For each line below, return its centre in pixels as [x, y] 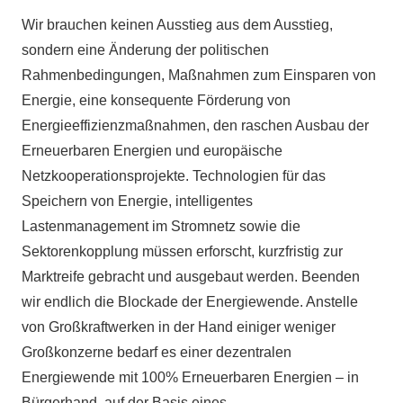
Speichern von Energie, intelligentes [137, 201]
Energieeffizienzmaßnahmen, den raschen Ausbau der [195, 125]
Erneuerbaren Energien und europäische [152, 150]
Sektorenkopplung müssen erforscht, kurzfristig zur [182, 251]
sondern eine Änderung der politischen [145, 49]
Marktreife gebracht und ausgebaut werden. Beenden [191, 276]
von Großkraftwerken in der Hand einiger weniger [179, 327]
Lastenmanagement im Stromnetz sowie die [161, 226]
